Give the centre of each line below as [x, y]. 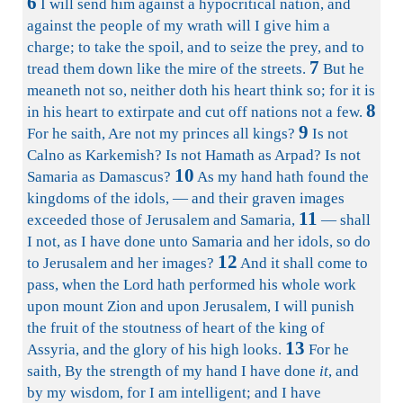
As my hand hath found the [282, 177]
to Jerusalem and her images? [121, 263]
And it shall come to [303, 263]
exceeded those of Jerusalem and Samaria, [161, 220]
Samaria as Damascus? [99, 177]
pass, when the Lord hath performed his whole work [192, 285]
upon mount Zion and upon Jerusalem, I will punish [191, 306]
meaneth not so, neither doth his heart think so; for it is [201, 90]
